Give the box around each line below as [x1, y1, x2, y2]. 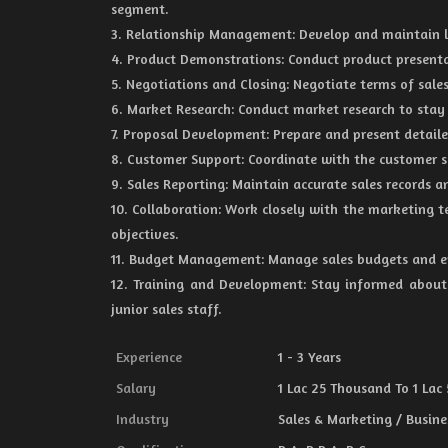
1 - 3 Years [278, 348, 341, 365]
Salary [116, 379, 156, 396]
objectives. [111, 225, 179, 242]
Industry [116, 410, 169, 427]
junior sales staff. [111, 300, 222, 317]
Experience [116, 348, 182, 365]
